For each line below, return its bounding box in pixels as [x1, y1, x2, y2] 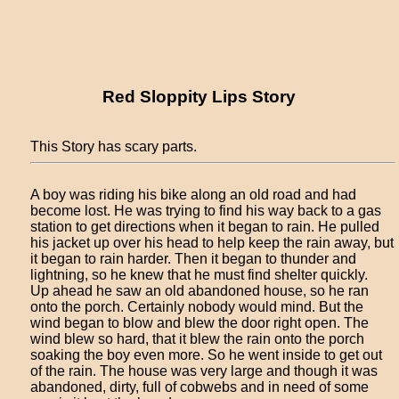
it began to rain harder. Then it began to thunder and [30, 251, 357, 266]
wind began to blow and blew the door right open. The [30, 315, 370, 330]
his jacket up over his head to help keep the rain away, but [30, 235, 395, 250]
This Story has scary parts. [30, 139, 198, 154]
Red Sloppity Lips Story [102, 87, 297, 106]
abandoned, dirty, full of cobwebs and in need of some [30, 379, 370, 395]
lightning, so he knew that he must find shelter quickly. [30, 267, 369, 282]
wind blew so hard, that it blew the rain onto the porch [30, 331, 365, 346]
